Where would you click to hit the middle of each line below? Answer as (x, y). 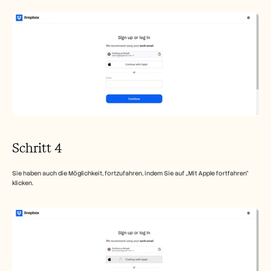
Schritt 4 (37, 148)
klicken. (23, 183)
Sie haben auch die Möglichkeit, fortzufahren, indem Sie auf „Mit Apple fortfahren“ (130, 173)
